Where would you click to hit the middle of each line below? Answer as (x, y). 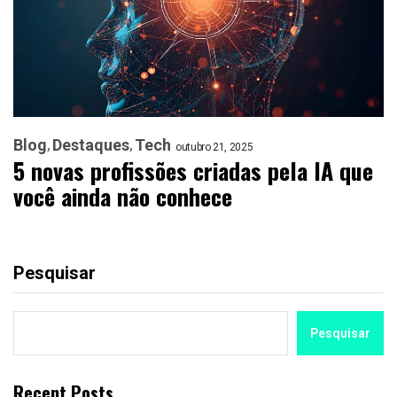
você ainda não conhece (123, 196)
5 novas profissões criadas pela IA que (193, 170)
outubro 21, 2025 (214, 147)
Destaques (91, 144)
